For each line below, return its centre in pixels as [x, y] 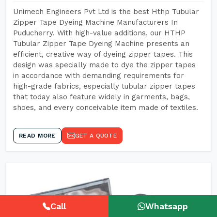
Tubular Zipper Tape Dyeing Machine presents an [101, 44]
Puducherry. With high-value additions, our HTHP [99, 33]
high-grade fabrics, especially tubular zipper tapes [104, 86]
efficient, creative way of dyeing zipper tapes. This [103, 54]
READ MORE [37, 136]
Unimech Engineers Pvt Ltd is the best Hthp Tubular [106, 12]
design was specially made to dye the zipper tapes [104, 65]
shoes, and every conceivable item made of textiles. [106, 108]
